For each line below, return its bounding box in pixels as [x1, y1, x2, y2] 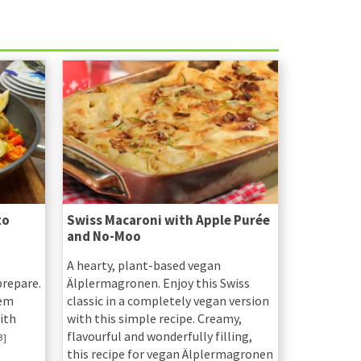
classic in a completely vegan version [66, 292, 269, 309]
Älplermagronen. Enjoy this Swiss [66, 274, 250, 291]
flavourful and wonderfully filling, [66, 327, 252, 344]
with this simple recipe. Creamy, [66, 309, 242, 326]
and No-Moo [66, 226, 141, 245]
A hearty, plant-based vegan [66, 256, 221, 273]
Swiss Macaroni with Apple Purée [66, 210, 270, 229]
